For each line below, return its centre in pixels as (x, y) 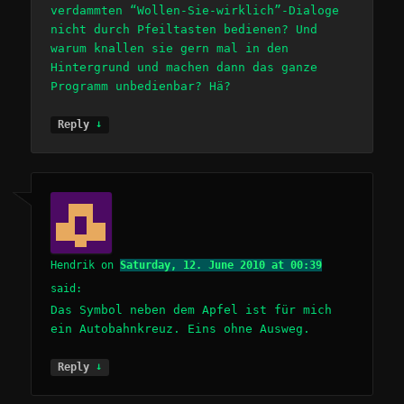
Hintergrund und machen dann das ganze (184, 67)
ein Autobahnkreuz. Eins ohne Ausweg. (181, 329)
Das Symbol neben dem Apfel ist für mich (192, 310)
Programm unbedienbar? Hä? (141, 86)
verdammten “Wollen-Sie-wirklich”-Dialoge (195, 10)
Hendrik (73, 266)
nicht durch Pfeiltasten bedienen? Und (184, 29)
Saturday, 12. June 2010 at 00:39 (221, 266)
